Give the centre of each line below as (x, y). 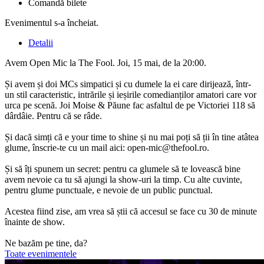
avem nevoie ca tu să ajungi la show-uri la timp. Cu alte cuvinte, (123, 179)
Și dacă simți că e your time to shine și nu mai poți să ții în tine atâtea (132, 137)
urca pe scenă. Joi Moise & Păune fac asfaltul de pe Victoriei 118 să (130, 105)
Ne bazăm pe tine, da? (46, 243)
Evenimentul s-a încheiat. (52, 22)
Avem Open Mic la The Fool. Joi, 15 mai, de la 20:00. (105, 62)
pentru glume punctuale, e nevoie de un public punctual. (109, 190)
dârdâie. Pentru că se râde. (53, 115)
